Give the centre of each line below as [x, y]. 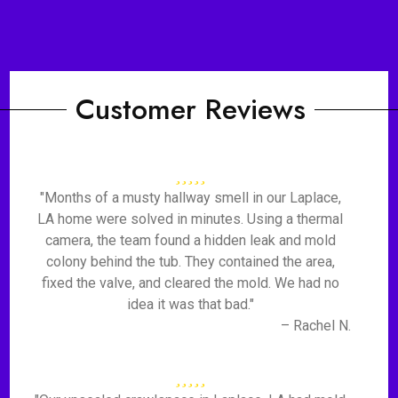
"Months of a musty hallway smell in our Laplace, [190, 198]
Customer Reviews [190, 109]
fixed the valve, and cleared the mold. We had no [190, 283]
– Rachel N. [315, 326]
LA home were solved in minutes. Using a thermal [191, 219]
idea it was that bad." [190, 304]
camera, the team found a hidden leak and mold [190, 240]
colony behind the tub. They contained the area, [190, 262]
